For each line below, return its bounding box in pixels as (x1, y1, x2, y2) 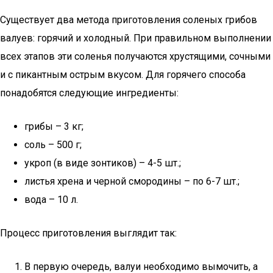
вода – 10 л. (24, 194, 78, 205)
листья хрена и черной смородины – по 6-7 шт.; (24, 175, 239, 187)
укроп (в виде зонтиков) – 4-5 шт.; (24, 157, 181, 169)
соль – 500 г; (24, 139, 82, 151)
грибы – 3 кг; (24, 121, 83, 132)
